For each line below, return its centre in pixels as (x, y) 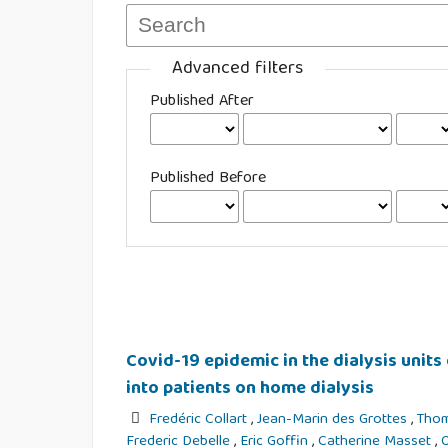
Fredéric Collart (200, 419)
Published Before (208, 179)
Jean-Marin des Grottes (334, 419)
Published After (202, 102)
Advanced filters (238, 69)
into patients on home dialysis (250, 389)
